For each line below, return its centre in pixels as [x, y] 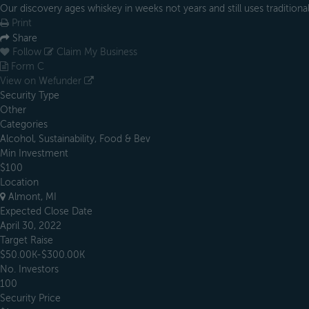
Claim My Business [96, 52]
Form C [26, 67]
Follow [27, 52]
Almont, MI [31, 197]
